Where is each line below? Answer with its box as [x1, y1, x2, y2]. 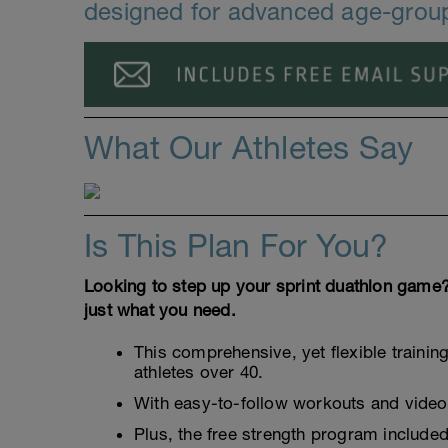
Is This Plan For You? [84, 227, 389, 265]
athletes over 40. [134, 362, 264, 383]
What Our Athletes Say [84, 129, 414, 167]
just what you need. [84, 300, 236, 321]
